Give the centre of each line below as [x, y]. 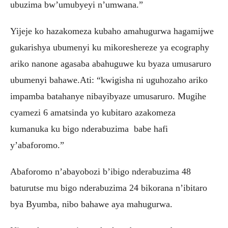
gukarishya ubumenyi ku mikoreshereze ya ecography [110, 47]
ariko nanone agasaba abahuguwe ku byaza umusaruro [111, 63]
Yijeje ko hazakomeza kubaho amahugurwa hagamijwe [112, 31]
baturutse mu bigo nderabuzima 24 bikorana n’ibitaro [109, 188]
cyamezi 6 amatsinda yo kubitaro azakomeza [94, 112]
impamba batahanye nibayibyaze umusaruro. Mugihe [108, 96]
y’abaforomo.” [37, 145]
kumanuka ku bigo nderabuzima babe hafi [89, 129]
